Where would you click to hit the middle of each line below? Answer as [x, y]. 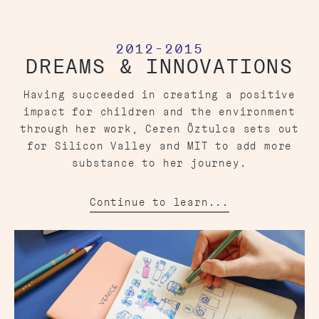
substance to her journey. [159, 163]
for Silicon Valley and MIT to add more [159, 146]
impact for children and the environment [159, 112]
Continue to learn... [159, 203]
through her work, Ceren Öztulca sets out [159, 129]
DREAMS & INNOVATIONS [159, 67]
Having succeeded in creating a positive [159, 95]
